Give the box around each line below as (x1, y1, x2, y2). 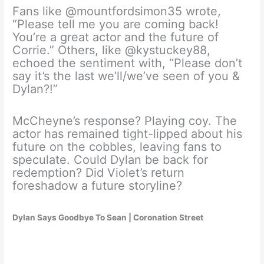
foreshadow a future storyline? (12, 178, 183, 193)
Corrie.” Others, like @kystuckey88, (12, 42, 211, 57)
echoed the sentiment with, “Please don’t (12, 55, 243, 70)
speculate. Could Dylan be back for (12, 152, 209, 167)
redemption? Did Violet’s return (12, 165, 185, 180)
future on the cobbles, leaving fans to (12, 139, 222, 154)
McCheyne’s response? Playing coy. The (12, 113, 237, 128)
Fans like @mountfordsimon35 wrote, (12, 4, 222, 18)
